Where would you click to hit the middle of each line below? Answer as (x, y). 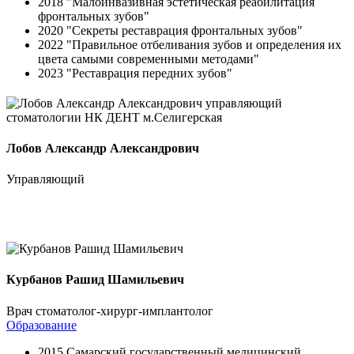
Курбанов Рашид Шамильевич (95, 280)
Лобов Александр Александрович (103, 148)
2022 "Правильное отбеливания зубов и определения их (190, 44)
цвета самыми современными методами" (149, 58)
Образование (41, 325)
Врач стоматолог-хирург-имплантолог (110, 311)
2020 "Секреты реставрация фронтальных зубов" (170, 30)
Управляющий (45, 179)
